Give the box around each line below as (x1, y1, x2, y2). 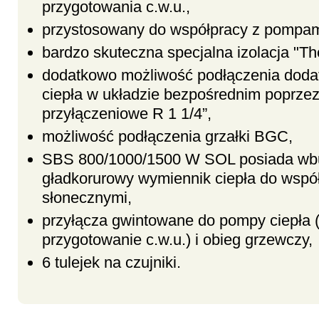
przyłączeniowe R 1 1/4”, (42, 105, 216, 123)
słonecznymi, (42, 189, 136, 207)
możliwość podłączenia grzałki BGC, (42, 127, 297, 146)
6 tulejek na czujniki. (42, 253, 181, 272)
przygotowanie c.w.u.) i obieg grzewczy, (42, 231, 313, 249)
